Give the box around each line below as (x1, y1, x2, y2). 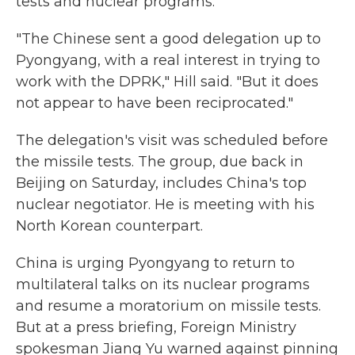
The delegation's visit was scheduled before (16, 132, 328, 149)
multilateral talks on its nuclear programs (16, 276, 310, 293)
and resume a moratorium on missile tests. (16, 297, 321, 315)
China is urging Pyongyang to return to (16, 254, 295, 272)
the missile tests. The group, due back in (16, 153, 303, 170)
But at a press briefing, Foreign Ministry (16, 319, 296, 336)
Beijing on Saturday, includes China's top (16, 174, 307, 192)
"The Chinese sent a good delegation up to (16, 30, 321, 48)
